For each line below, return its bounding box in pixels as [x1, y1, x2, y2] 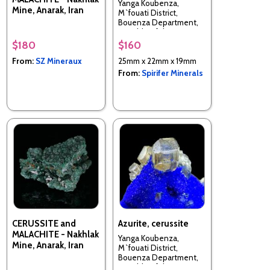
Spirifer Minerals [142, 67, 203, 78]
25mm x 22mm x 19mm [118, 55, 196, 66]
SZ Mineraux [36, 55, 82, 66]
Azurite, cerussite [118, 218, 189, 229]
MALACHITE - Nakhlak [12, 228, 99, 240]
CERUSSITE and [12, 218, 76, 229]
